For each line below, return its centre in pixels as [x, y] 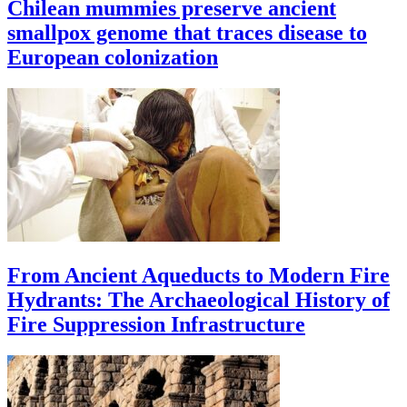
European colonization [113, 58]
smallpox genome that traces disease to [187, 33]
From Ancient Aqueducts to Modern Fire [199, 275]
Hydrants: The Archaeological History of [199, 299]
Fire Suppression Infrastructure [156, 324]
